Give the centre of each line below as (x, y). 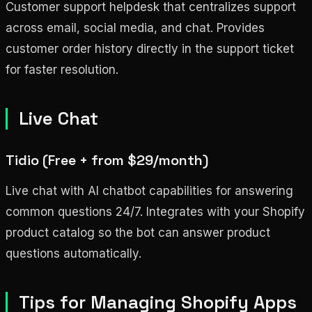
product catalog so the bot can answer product (138, 232)
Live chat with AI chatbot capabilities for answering (149, 190)
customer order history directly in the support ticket (150, 48)
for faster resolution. (62, 69)
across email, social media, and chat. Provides (135, 28)
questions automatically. (73, 253)
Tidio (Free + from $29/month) (107, 160)
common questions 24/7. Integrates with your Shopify (155, 211)
